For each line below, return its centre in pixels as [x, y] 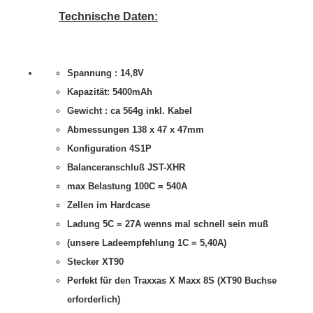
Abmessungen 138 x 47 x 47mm [136, 130]
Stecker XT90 [95, 262]
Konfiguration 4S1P [109, 148]
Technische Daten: [108, 16]
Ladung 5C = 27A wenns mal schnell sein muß [168, 224]
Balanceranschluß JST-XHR [126, 167]
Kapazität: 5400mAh [110, 92]
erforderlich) [94, 299]
